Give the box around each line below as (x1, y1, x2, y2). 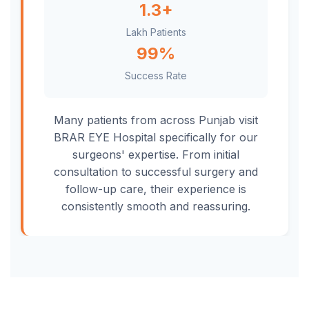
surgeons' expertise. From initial (72, 148, 239, 161)
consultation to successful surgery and (54, 165, 258, 179)
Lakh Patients (126, 26, 186, 38)
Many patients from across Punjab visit (54, 113, 258, 127)
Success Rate (125, 70, 187, 81)
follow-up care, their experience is (66, 182, 246, 196)
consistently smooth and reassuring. (61, 199, 250, 213)
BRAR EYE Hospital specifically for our (54, 130, 258, 144)
